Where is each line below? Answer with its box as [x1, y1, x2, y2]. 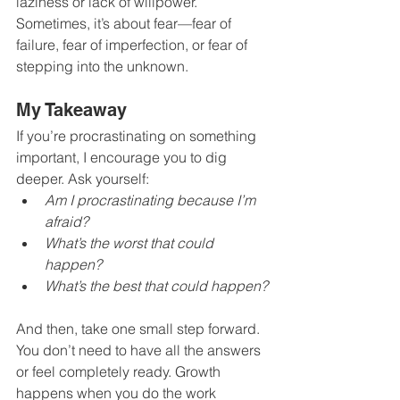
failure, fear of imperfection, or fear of [16, 36, 251, 54]
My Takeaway [16, 99, 127, 121]
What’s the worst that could [45, 234, 217, 252]
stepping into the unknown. [16, 57, 188, 75]
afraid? [45, 212, 88, 230]
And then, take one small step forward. [16, 320, 263, 337]
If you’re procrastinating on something [16, 127, 260, 145]
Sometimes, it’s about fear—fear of [16, 14, 235, 32]
